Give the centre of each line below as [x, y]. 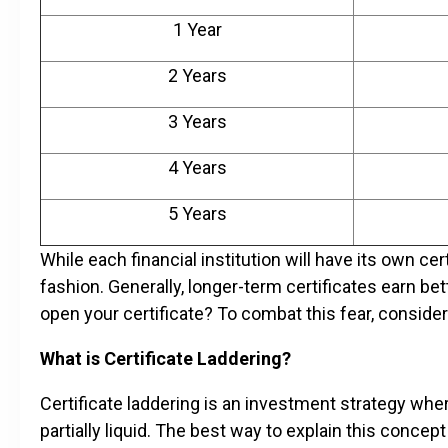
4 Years [197, 167]
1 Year [197, 29]
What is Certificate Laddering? [165, 358]
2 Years [197, 75]
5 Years [197, 213]
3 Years [197, 121]
